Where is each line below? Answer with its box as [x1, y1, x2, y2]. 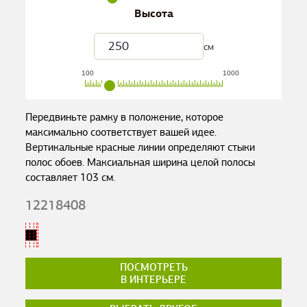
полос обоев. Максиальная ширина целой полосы [25, 156, 256, 169]
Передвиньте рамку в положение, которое [25, 110, 224, 124]
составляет [25, 171, 81, 184]
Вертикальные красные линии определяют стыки [25, 140, 256, 154]
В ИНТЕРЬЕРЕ [121, 273, 186, 286]
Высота [134, 6, 173, 21]
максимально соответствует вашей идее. [25, 125, 217, 139]
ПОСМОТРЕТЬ [119, 261, 188, 273]
